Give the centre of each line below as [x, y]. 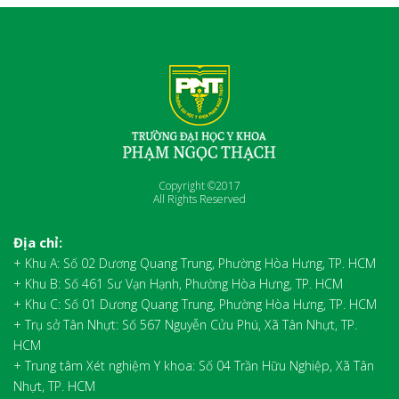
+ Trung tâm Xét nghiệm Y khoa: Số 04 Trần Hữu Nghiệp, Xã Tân [194, 365]
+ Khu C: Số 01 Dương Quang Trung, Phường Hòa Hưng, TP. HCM [195, 304]
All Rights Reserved [199, 199]
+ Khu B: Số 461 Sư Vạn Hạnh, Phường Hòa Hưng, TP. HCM [178, 283]
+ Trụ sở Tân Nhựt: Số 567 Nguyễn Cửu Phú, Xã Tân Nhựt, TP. [185, 324]
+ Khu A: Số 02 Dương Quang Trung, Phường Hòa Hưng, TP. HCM [195, 263]
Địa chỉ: [38, 242]
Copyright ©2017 [199, 185]
